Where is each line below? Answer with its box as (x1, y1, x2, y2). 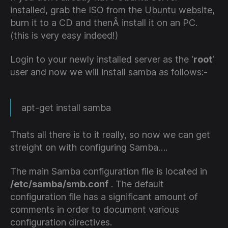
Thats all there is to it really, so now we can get (10, 129, 210, 140)
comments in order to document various (10, 204, 179, 215)
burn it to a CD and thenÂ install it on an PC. (10, 17, 197, 28)
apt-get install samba (21, 102, 111, 113)
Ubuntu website (145, 4, 212, 15)
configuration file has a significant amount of (10, 191, 197, 203)
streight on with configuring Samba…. (10, 141, 167, 153)
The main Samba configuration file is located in (10, 166, 207, 177)
